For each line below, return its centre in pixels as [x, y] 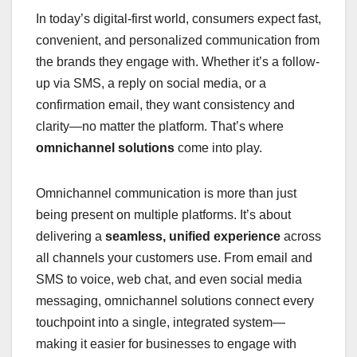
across [301, 237]
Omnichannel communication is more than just [166, 194]
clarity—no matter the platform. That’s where [160, 127]
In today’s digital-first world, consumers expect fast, [178, 19]
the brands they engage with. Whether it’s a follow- [178, 62]
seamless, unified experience [193, 237]
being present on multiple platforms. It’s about [163, 215]
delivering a [71, 237]
